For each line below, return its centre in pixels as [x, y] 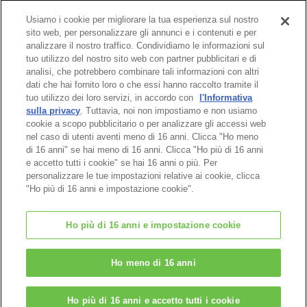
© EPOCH [153, 240]
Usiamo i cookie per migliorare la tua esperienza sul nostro [143, 20]
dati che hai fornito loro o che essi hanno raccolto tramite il [143, 85]
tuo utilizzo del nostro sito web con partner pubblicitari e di [142, 59]
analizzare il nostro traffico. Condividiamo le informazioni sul [146, 46]
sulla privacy [53, 111]
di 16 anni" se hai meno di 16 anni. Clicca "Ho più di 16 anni [145, 150]
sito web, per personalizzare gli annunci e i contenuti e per [142, 33]
